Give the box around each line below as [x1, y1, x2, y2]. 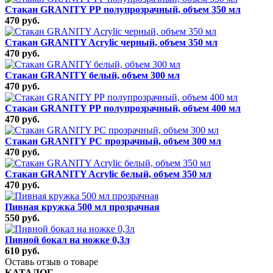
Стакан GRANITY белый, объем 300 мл [5, 69, 180, 80]
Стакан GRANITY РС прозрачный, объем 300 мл [5, 135, 221, 146]
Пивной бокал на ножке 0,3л [5, 234, 130, 245]
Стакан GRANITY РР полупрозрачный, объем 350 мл [5, 4, 241, 15]
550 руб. [5, 212, 40, 223]
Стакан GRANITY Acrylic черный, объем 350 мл [5, 37, 218, 48]
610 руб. [5, 245, 40, 256]
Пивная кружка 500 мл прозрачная [5, 201, 160, 212]
